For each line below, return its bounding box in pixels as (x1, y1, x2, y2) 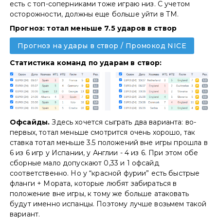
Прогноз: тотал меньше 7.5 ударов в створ (10, 23, 177, 33)
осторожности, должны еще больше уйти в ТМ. (10, 9, 181, 18)
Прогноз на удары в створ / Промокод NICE (18, 41, 186, 50)
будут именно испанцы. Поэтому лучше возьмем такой (10, 200, 207, 209)
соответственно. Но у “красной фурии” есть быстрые (10, 169, 200, 178)
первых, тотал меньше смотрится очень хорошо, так (10, 128, 196, 137)
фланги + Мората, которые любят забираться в (10, 179, 177, 188)
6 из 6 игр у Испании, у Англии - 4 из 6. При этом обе (10, 148, 198, 158)
